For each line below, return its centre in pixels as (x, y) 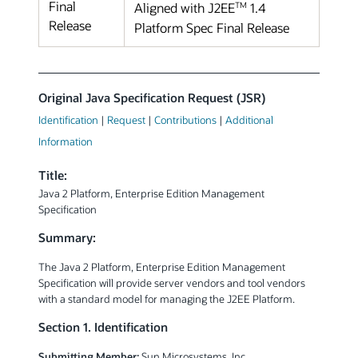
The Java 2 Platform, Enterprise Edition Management (162, 267)
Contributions (185, 120)
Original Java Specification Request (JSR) (152, 98)
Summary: (67, 238)
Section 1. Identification (103, 328)
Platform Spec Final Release (212, 27)
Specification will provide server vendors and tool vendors (172, 283)
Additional (249, 120)
